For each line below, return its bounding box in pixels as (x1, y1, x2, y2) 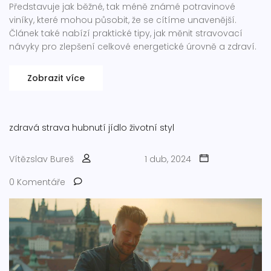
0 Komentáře (9, 175, 65, 188)
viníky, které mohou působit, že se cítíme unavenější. (9, 13, 237, 26)
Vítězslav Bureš (9, 152, 74, 165)
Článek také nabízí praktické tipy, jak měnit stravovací (9, 27, 243, 39)
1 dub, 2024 (145, 152, 191, 165)
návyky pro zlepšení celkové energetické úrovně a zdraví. (9, 40, 256, 53)
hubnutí (72, 121, 106, 134)
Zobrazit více (27, 71, 85, 84)
